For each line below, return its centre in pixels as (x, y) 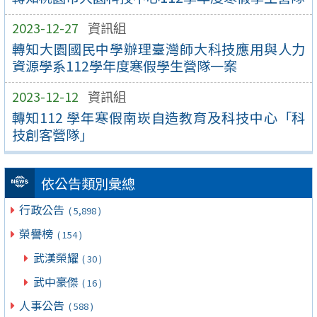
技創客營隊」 (52, 134)
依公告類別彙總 (88, 184)
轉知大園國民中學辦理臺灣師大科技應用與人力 (158, 48)
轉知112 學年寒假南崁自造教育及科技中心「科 (158, 117)
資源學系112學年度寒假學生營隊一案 (124, 65)
